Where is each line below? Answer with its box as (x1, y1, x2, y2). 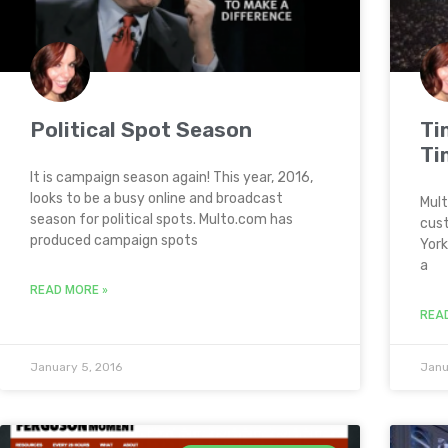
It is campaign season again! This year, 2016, (30, 169, 313, 186)
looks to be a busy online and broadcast (30, 190, 283, 207)
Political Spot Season (30, 117, 252, 142)
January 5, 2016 (30, 360, 122, 374)
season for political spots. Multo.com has (30, 211, 293, 228)
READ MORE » (30, 283, 108, 297)
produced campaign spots (30, 232, 198, 249)
